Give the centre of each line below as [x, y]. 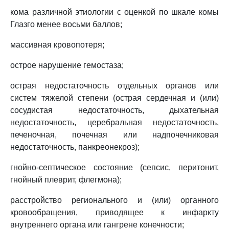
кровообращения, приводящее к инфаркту [114, 212]
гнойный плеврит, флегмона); [66, 180]
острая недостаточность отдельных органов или [114, 86]
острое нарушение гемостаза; [67, 65]
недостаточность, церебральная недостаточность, [114, 122]
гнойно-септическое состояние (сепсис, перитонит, [114, 167]
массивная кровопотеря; [57, 45]
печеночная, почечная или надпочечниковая [114, 135]
